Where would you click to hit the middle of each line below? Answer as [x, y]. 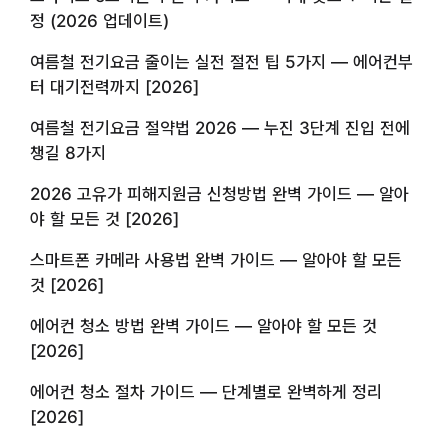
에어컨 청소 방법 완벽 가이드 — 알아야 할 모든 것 [203, 325]
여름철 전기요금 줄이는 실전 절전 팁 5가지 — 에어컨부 [221, 61]
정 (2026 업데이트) [99, 20]
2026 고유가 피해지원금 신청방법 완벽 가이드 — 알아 [219, 193]
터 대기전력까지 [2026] [114, 86]
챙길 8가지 [68, 152]
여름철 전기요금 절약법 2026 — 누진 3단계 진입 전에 [220, 127]
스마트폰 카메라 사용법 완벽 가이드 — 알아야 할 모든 [216, 259]
